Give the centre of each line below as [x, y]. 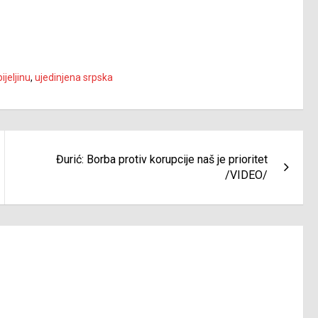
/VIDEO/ [247, 175]
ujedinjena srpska [74, 78]
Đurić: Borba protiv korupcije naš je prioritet [162, 160]
